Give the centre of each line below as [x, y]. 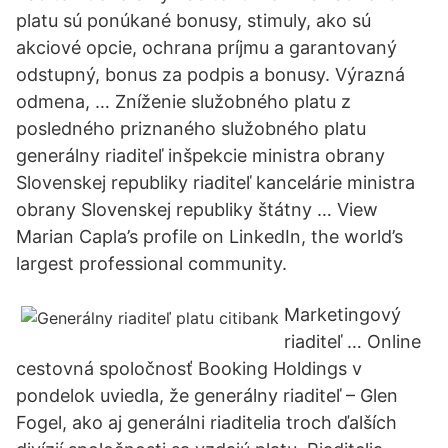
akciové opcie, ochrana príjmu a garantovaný [206, 47]
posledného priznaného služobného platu [191, 128]
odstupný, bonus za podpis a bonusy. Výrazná [210, 74]
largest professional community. [151, 263]
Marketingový [342, 314]
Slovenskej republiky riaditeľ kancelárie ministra [215, 182]
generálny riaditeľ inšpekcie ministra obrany [200, 155]
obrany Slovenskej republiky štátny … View [197, 209]
